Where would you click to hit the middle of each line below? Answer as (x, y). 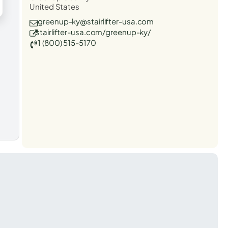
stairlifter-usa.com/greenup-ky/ (93, 32)
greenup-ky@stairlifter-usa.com (96, 21)
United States (54, 6)
